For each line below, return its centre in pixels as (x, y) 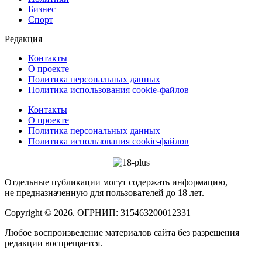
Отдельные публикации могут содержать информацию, (116, 182)
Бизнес (42, 9)
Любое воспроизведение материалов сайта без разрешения (122, 232)
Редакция (23, 39)
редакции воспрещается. (54, 243)
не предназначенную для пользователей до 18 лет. (104, 192)
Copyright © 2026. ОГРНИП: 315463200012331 (98, 212)
